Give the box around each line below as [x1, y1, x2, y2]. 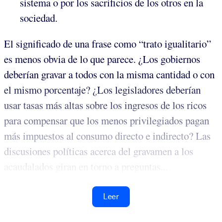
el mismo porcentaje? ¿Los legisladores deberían [4, 82, 201, 97]
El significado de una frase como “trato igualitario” [4, 36, 211, 51]
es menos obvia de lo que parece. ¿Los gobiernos [4, 52, 200, 66]
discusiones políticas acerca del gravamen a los [4, 144, 193, 158]
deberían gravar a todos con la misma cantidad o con [4, 67, 215, 81]
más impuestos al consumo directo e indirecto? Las [4, 128, 211, 143]
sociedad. [20, 11, 57, 25]
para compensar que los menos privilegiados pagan [4, 113, 209, 127]
